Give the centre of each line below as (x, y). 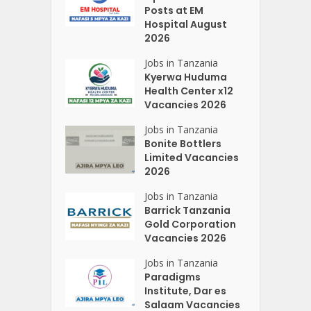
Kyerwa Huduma (186, 77)
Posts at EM (174, 11)
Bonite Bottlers (183, 144)
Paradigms (173, 277)
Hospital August (186, 25)
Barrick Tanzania (188, 211)
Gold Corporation (191, 225)
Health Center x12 (189, 91)
